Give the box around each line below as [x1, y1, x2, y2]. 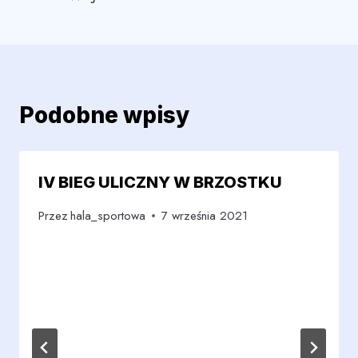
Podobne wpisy [19, 101, 189, 129]
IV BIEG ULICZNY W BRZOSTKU [38, 172, 282, 192]
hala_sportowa [70, 207, 146, 225]
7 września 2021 [161, 207, 249, 225]
